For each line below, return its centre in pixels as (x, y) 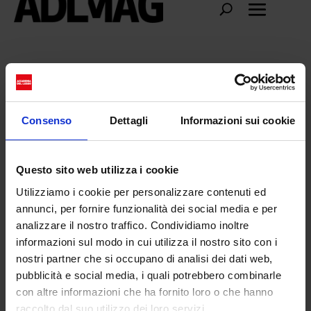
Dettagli (129, 120)
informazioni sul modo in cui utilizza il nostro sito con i (146, 242)
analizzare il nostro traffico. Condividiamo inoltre (133, 225)
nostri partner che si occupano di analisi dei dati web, (144, 258)
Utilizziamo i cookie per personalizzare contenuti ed (141, 192)
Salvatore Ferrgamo (89, 80)
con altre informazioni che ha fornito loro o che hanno (144, 292)
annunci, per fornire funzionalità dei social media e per (146, 208)
